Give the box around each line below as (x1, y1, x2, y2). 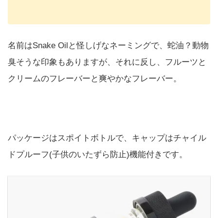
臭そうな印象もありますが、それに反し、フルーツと (8, 57, 206, 67)
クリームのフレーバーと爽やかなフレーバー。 (8, 73, 182, 83)
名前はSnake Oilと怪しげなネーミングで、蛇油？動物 (8, 40, 209, 50)
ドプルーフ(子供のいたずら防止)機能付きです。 (8, 150, 187, 160)
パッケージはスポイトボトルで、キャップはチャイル (8, 133, 206, 143)
